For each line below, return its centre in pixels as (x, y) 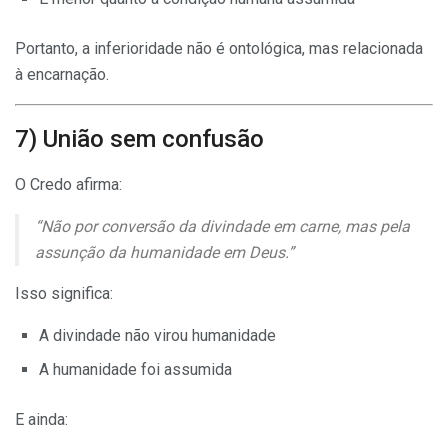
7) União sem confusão (139, 138)
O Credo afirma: (68, 184)
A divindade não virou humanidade (157, 335)
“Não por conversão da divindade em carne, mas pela (222, 226)
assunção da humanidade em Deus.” (164, 252)
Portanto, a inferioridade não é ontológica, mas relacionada (219, 48)
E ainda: (41, 419)
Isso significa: (64, 293)
